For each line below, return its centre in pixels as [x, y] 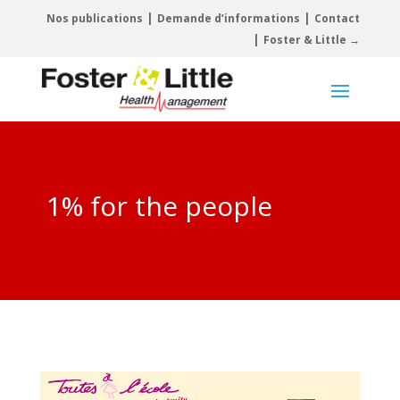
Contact [337, 18]
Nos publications [95, 18]
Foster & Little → [312, 40]
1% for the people [159, 205]
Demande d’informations [229, 18]
